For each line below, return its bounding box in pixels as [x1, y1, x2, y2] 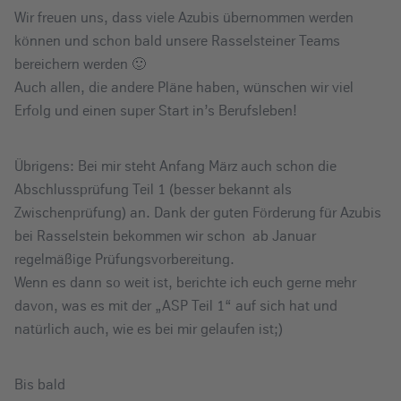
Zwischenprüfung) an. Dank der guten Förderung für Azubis [14, 203, 381, 221]
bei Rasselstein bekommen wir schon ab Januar [14, 226, 316, 244]
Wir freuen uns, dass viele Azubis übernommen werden [14, 8, 354, 26]
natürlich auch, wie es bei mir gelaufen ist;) [14, 320, 283, 337]
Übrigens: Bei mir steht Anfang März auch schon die [14, 157, 337, 175]
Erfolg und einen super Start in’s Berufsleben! [14, 101, 297, 119]
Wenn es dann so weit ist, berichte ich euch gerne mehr [14, 273, 356, 291]
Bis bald [14, 375, 65, 393]
